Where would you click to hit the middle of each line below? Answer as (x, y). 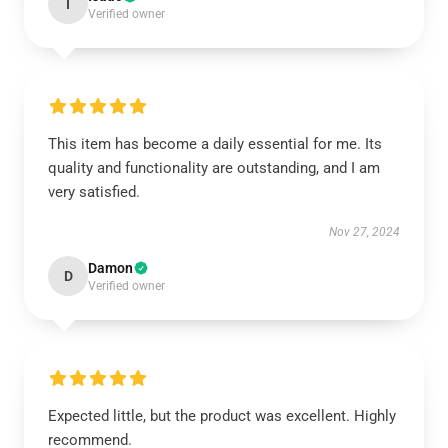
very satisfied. (94, 192)
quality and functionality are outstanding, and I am (214, 168)
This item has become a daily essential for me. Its (215, 144)
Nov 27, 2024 (364, 232)
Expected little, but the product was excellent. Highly (222, 416)
